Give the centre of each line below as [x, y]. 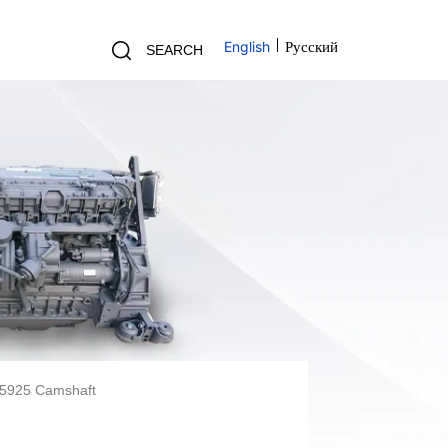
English [247, 46]
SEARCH [174, 49]
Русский [312, 47]
